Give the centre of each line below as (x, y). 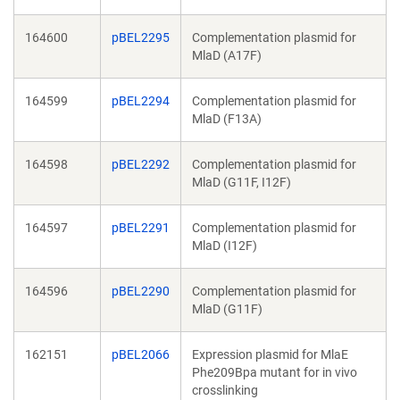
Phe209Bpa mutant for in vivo (275, 372)
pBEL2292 (141, 164)
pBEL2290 (141, 291)
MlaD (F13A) (227, 119)
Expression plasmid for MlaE (270, 354)
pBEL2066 (141, 354)
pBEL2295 (141, 37)
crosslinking (225, 390)
